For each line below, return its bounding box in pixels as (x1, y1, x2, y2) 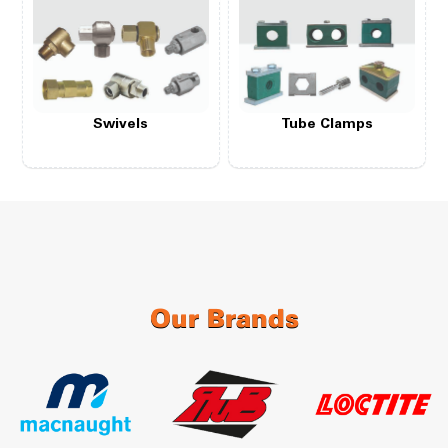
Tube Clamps (281, 118, 374, 133)
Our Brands (149, 308, 299, 332)
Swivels (93, 118, 149, 133)
